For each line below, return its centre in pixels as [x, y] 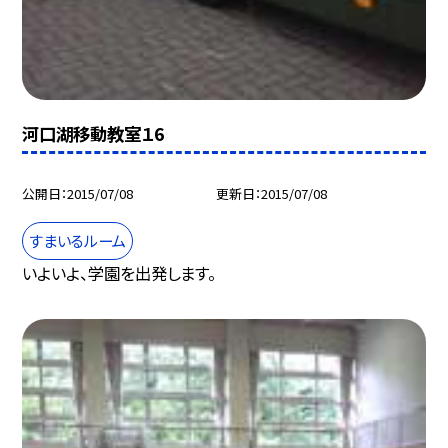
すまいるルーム [78, 240]
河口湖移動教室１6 [93, 133]
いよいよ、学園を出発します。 [119, 273]
